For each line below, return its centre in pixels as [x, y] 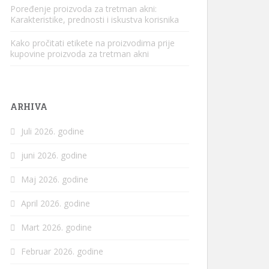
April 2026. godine [56, 203]
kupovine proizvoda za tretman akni [80, 54]
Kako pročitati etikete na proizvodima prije [92, 43]
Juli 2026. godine [53, 131]
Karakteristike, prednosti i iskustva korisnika [95, 20]
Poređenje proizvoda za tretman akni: [83, 9]
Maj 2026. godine [55, 179]
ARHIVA [29, 107]
